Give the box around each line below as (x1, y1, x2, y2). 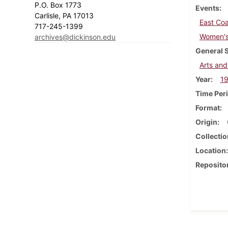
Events (195, 3, 219, 12)
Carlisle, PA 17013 (35, 11, 96, 20)
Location (195, 146, 226, 155)
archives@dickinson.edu (35, 32, 116, 41)
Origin (195, 117, 217, 126)
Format (195, 103, 220, 112)
